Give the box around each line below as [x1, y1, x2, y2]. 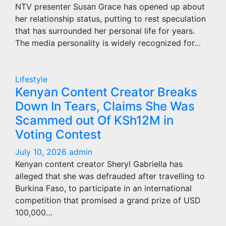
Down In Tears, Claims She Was [15, 99, 195, 114]
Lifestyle [15, 74, 47, 84]
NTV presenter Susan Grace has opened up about [15, 2, 205, 12]
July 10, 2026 [15, 147, 69, 157]
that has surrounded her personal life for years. [15, 26, 195, 36]
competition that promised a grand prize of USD [15, 195, 201, 205]
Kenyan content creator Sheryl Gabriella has [15, 159, 183, 169]
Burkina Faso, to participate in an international [15, 183, 192, 193]
